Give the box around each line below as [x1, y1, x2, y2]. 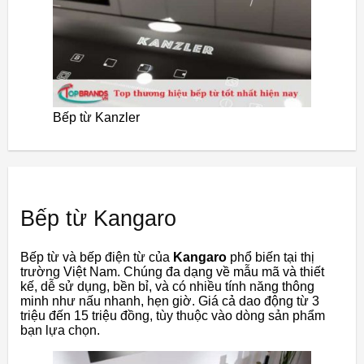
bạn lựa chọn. [20, 323, 100, 337]
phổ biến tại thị [227, 249, 314, 264]
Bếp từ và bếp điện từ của [20, 249, 173, 264]
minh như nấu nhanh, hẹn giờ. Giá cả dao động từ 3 [20, 293, 319, 308]
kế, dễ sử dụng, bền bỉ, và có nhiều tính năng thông [20, 279, 314, 293]
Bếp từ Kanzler [53, 110, 140, 124]
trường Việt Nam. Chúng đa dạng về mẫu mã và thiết [20, 264, 324, 279]
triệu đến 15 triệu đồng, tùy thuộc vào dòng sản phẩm [20, 308, 325, 323]
